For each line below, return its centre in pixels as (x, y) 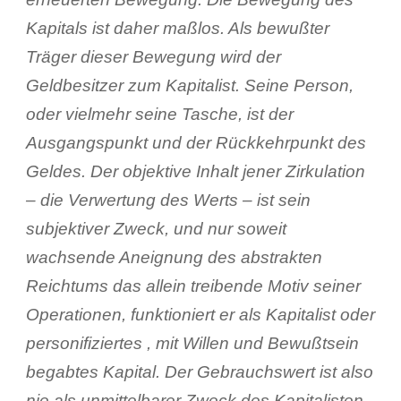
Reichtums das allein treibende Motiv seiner (193, 286)
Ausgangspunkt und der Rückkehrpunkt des (196, 142)
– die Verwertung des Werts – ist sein (168, 200)
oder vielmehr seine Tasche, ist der (159, 114)
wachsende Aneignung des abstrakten (174, 257)
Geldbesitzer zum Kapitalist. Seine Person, (189, 85)
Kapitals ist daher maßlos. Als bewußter (177, 28)
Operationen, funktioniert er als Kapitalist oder (200, 314)
